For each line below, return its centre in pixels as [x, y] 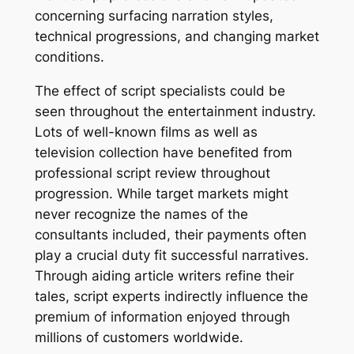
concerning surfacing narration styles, [154, 16]
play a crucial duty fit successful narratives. [171, 255]
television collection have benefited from [163, 152]
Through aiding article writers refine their [164, 275]
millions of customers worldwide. [139, 337]
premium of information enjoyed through [162, 316]
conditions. [69, 57]
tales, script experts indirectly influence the [171, 296]
